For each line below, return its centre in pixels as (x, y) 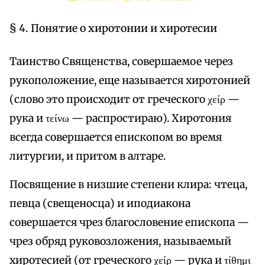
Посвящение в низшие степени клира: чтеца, (128, 185)
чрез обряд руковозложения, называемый (120, 242)
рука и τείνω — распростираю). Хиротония (120, 119)
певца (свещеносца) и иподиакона (100, 204)
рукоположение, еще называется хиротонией (130, 81)
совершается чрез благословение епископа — (129, 223)
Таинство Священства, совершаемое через (121, 62)
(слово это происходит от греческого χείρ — (125, 100)
